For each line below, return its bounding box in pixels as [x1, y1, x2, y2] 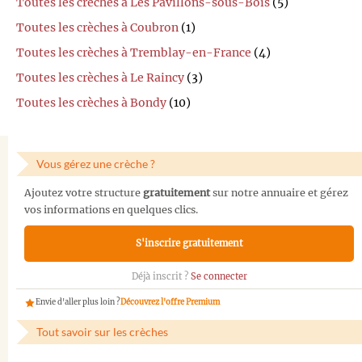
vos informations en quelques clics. [24, 203, 198, 216]
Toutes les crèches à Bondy [16, 95, 166, 111]
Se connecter [190, 271, 247, 283]
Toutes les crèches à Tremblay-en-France [16, 45, 251, 61]
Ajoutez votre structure [24, 186, 143, 199]
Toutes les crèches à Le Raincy [16, 70, 184, 86]
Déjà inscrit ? [131, 271, 191, 283]
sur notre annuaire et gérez [210, 186, 348, 199]
